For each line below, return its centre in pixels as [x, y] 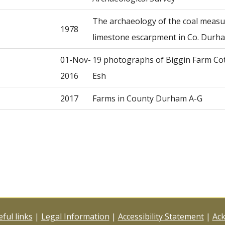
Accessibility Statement [161, 217]
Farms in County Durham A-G [147, 98]
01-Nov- [76, 60]
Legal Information [75, 217]
